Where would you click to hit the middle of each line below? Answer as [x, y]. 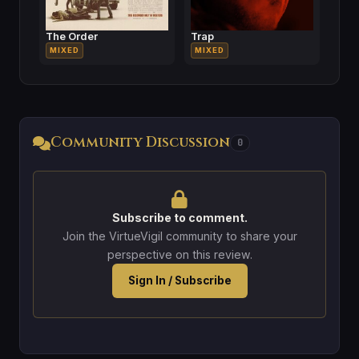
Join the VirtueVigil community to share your [179, 236]
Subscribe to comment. [179, 218]
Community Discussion [140, 143]
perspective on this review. [179, 255]
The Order [72, 37]
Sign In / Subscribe [179, 281]
